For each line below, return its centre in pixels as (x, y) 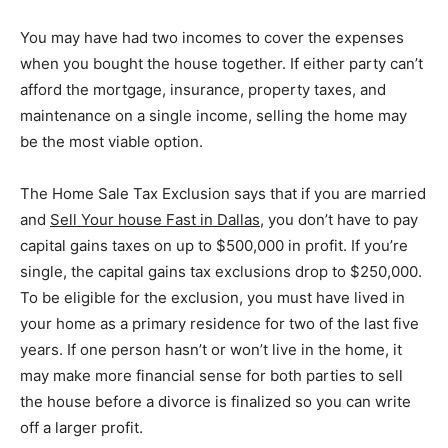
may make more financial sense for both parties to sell (211, 375)
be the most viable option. (111, 141)
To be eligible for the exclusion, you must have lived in (212, 297)
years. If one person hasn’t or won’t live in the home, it (211, 349)
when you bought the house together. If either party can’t (221, 63)
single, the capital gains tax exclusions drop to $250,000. (221, 271)
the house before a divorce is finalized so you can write (215, 401)
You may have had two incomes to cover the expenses (212, 37)
